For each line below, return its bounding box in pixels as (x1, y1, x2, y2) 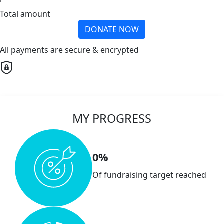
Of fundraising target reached (92, 169, 207, 180)
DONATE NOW (85, 23, 139, 35)
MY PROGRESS (72, 110, 151, 126)
